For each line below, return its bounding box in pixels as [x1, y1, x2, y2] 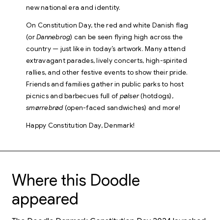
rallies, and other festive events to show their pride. [26, 68, 188, 77]
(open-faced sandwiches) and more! [63, 104, 180, 112]
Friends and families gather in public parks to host [26, 80, 184, 88]
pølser [119, 92, 141, 100]
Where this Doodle [12, 170, 140, 190]
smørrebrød [26, 104, 63, 112]
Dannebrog [36, 33, 71, 41]
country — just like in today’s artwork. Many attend [26, 45, 186, 53]
